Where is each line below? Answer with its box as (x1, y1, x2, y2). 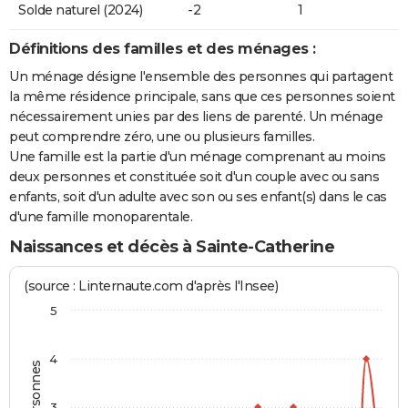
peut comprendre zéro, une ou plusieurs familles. (9, 127, 314, 145)
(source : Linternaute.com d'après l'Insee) (24, 278, 279, 295)
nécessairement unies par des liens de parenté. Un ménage (9, 107, 382, 125)
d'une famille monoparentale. (9, 208, 192, 225)
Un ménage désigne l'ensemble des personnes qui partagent (9, 67, 393, 85)
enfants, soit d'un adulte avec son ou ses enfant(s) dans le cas (9, 188, 387, 205)
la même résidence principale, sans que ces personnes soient (9, 87, 395, 105)
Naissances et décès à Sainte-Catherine (9, 236, 334, 257)
